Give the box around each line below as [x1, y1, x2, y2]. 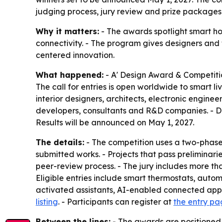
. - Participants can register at [58, 196, 173, 207]
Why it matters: [36, 26, 99, 36]
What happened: [36, 69, 104, 80]
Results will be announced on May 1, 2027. [36, 117, 194, 127]
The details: [36, 137, 84, 147]
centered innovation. [36, 50, 114, 60]
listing [36, 196, 58, 207]
